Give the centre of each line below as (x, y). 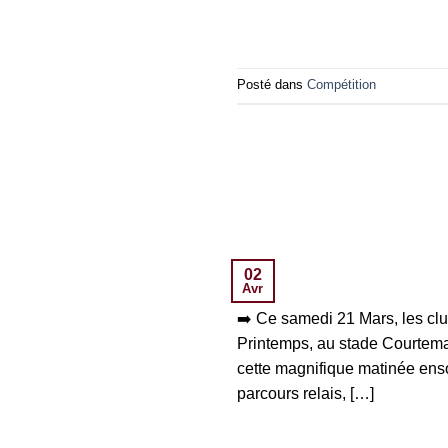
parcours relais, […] (305, 393)
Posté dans (272, 85)
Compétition (341, 85)
